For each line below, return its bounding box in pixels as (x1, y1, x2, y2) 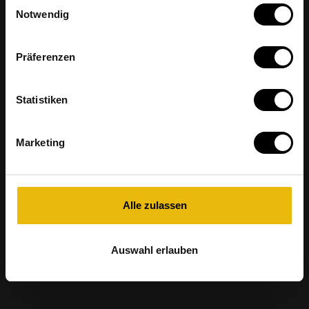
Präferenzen (16, 50, 76, 63)
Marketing (16, 136, 65, 148)
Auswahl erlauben (111, 244, 198, 256)
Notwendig (16, 8, 69, 20)
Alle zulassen (122, 199, 187, 211)
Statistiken (16, 93, 68, 106)
